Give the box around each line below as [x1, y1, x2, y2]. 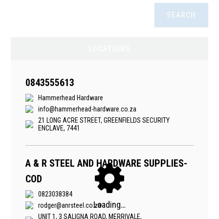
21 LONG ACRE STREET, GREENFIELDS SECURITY [38, 116, 170, 124]
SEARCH [166, 10, 196, 20]
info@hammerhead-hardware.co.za [38, 105, 137, 113]
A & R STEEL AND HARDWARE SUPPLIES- [25, 157, 188, 169]
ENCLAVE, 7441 [38, 124, 81, 132]
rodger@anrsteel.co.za [38, 201, 102, 209]
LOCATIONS [88, 44, 131, 53]
